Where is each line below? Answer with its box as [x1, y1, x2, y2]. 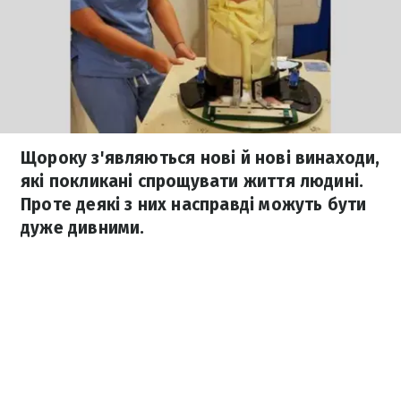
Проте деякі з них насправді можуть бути [21, 194, 367, 215]
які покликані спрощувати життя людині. [21, 171, 364, 192]
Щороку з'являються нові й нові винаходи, [21, 148, 380, 168]
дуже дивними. [21, 218, 145, 238]
